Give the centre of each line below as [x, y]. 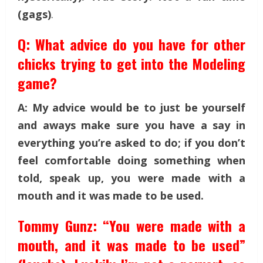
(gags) [34, 14]
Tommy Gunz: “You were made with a [131, 225]
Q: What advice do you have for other [131, 44]
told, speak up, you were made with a [131, 178]
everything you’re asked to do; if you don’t [131, 142]
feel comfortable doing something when [131, 160]
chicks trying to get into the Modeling [131, 63]
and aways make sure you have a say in [131, 125]
